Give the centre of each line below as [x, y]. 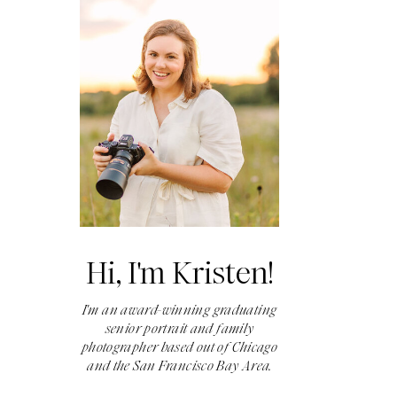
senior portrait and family [179, 329]
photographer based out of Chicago [179, 347]
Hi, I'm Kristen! [180, 273]
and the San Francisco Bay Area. [179, 366]
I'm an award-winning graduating [179, 310]
